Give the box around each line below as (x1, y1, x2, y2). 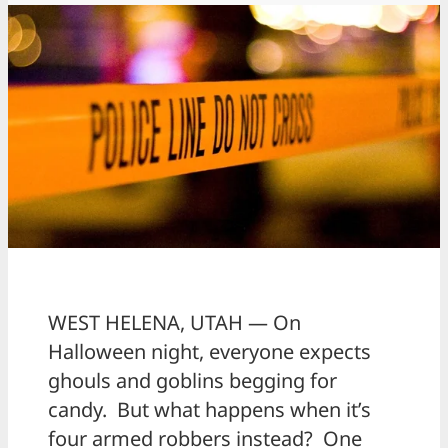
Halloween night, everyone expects (48, 338, 371, 366)
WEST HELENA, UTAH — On (48, 309, 301, 337)
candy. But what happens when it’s (48, 396, 371, 424)
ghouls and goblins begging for (48, 367, 337, 395)
